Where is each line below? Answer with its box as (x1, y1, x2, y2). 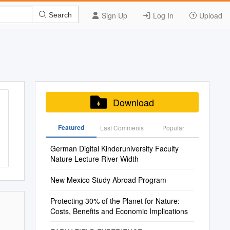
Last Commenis (100, 123, 144, 132)
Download (112, 95, 154, 109)
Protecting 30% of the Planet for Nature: (50, 196, 180, 206)
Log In (151, 10, 174, 21)
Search (47, 10, 72, 19)
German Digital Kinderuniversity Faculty (50, 143, 179, 154)
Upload (197, 10, 222, 21)
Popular (162, 123, 184, 132)
